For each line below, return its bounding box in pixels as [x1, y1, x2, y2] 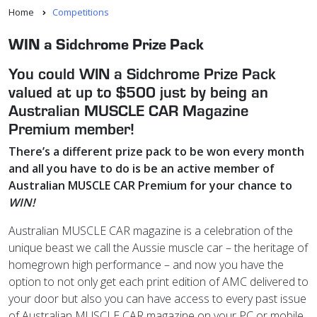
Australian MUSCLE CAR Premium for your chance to [8, 177, 292, 193]
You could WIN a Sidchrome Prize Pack [8, 62, 276, 83]
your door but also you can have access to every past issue [8, 290, 306, 306]
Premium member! [8, 117, 134, 139]
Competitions [52, 5, 109, 18]
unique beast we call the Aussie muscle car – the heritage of [8, 239, 308, 255]
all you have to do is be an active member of [32, 160, 275, 176]
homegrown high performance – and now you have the [8, 256, 284, 272]
